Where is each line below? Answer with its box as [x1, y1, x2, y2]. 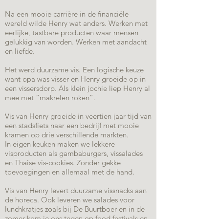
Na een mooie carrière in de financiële [5, 9, 129, 19]
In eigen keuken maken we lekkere [5, 139, 115, 149]
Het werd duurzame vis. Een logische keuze [5, 65, 144, 74]
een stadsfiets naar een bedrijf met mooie [5, 121, 139, 130]
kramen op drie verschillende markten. [5, 130, 129, 139]
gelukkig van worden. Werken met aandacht [5, 37, 147, 46]
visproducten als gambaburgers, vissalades [5, 149, 143, 158]
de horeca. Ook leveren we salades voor [5, 195, 134, 204]
